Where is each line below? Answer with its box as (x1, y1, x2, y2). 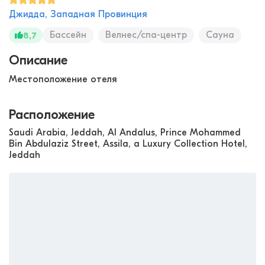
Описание (9, 52, 67, 68)
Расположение (9, 106, 95, 122)
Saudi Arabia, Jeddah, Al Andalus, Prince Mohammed (9, 127, 241, 138)
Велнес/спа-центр (105, 29, 187, 40)
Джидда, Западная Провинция (9, 8, 147, 20)
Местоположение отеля (9, 73, 117, 85)
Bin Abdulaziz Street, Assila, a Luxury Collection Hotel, (9, 138, 247, 149)
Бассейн (50, 29, 86, 40)
